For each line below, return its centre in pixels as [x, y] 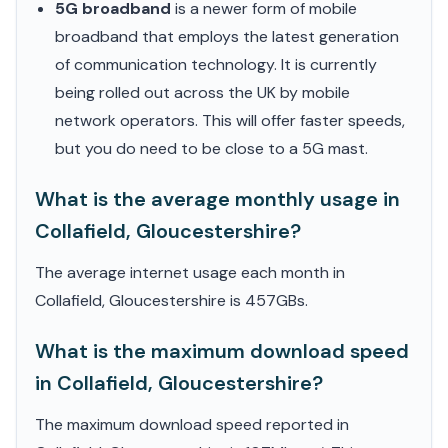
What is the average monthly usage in [217, 199]
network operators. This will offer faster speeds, [230, 120]
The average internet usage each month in [190, 272]
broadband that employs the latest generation [227, 36]
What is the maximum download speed [222, 351]
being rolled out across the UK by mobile [202, 92]
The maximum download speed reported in [192, 424]
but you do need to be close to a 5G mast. [211, 148]
